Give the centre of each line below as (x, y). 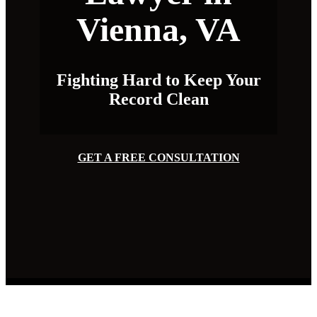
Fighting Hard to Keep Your (158, 80)
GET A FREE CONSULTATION (158, 158)
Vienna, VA (158, 30)
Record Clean (158, 99)
